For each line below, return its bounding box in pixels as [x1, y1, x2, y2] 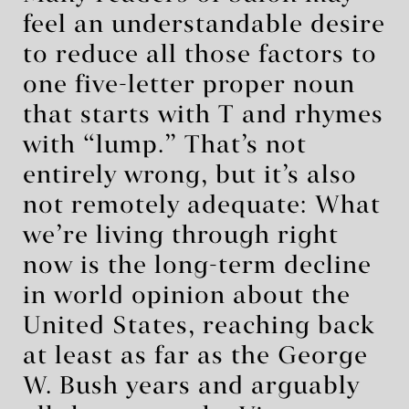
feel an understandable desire [23, 13, 385, 37]
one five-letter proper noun [23, 73, 355, 98]
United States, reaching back [23, 314, 375, 339]
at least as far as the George [23, 344, 368, 369]
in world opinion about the [23, 284, 351, 309]
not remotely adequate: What [23, 194, 381, 218]
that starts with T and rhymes [23, 103, 383, 128]
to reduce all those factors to [23, 43, 377, 68]
